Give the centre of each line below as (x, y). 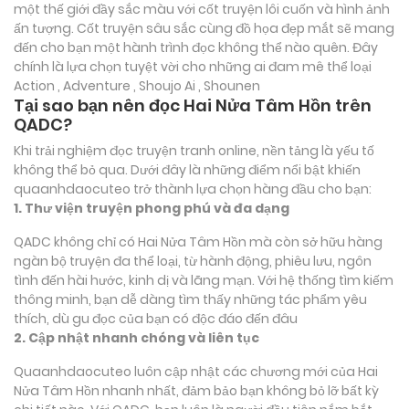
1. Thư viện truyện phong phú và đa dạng (152, 208)
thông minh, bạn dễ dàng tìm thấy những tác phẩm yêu (190, 299)
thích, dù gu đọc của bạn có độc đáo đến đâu (156, 318)
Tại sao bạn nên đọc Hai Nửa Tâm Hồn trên (193, 105)
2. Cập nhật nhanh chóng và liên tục (136, 337)
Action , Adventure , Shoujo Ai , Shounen (137, 85)
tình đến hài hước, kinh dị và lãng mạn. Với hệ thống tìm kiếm (204, 280)
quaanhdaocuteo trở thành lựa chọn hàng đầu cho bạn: (193, 189)
